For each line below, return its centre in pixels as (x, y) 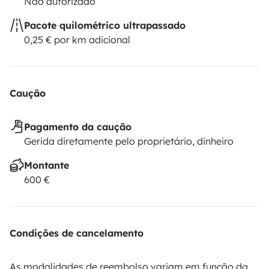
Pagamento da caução (78, 126)
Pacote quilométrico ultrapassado (105, 25)
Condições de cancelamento (77, 233)
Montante (47, 165)
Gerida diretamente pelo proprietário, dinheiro (129, 141)
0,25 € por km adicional (77, 39)
